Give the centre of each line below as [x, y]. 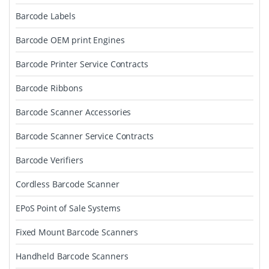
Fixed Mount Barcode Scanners [77, 232]
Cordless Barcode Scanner [68, 184]
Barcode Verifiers [50, 160]
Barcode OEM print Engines [70, 40]
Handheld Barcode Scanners [72, 256]
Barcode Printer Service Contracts [82, 64]
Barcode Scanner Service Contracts [85, 136]
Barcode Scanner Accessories [74, 112]
